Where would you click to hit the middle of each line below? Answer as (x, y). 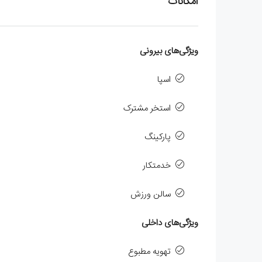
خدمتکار (157, 166)
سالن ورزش (151, 194)
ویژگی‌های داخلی (170, 223)
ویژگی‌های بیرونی (169, 51)
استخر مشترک (147, 108)
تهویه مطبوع (149, 251)
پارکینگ (158, 137)
